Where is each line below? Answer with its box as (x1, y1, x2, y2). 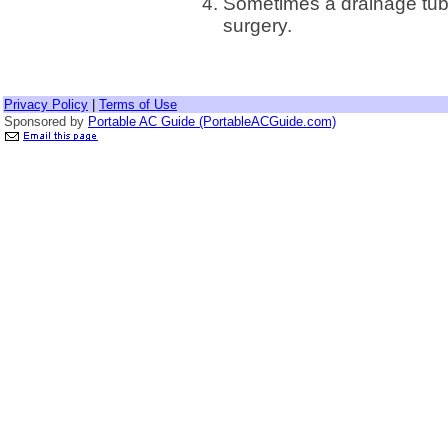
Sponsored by (4, 114, 88, 129)
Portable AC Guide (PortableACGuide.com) (88, 114, 336, 129)
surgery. (223, 14, 292, 36)
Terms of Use (99, 97, 177, 112)
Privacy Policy (4, 97, 88, 112)
